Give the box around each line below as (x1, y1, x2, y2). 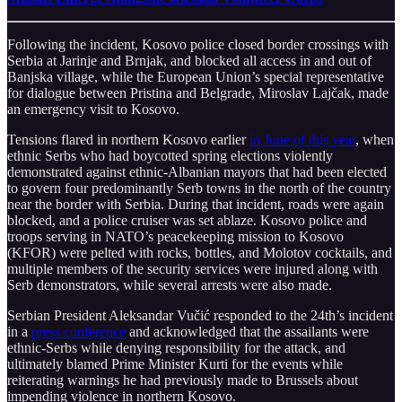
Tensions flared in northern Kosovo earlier (7, 131, 249, 147)
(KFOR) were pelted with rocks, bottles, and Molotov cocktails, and (7, 244, 392, 260)
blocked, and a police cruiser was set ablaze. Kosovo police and (7, 212, 367, 228)
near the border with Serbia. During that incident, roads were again (7, 196, 384, 212)
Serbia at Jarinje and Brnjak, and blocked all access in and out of (7, 52, 371, 68)
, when (355, 131, 394, 147)
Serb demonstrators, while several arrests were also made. (7, 276, 332, 293)
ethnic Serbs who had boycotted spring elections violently (7, 147, 333, 163)
